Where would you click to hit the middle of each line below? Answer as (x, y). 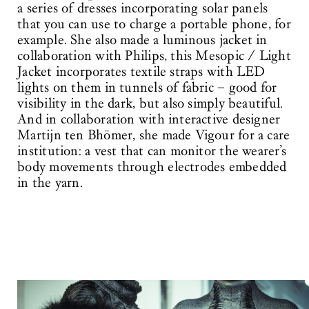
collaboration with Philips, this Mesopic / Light (154, 56)
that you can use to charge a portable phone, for (154, 24)
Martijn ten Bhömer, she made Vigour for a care (154, 136)
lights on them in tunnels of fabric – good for (147, 88)
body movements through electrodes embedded (152, 167)
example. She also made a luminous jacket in (142, 40)
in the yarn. (50, 183)
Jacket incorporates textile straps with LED (141, 72)
